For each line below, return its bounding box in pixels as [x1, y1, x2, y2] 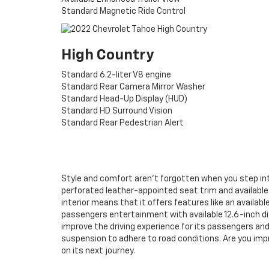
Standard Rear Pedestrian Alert [61, 119, 184, 128]
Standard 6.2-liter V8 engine [61, 71, 171, 80]
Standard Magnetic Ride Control [61, 7, 186, 16]
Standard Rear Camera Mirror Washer [61, 83, 205, 92]
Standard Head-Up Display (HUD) [61, 95, 187, 104]
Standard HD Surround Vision [61, 107, 172, 116]
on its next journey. [61, 247, 135, 256]
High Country [61, 48, 154, 63]
